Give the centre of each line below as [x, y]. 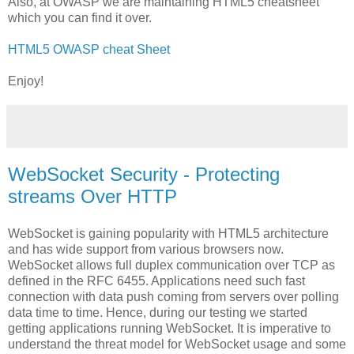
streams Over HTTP [92, 196]
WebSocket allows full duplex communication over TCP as [171, 265]
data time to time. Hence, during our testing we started [158, 313]
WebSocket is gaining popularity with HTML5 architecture [168, 234]
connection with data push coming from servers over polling [173, 297]
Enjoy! [26, 81]
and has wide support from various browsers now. [146, 250]
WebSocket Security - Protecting [144, 174]
